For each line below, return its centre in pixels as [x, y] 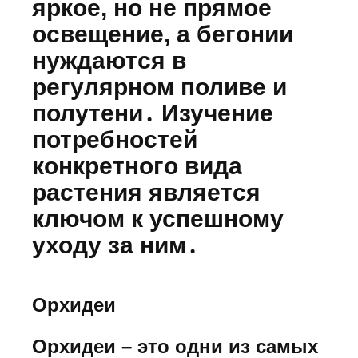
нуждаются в [109, 60]
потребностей [115, 139]
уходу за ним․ [115, 245]
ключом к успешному [158, 218]
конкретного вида [137, 165]
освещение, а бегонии [163, 34]
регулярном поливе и [159, 86]
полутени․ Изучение [153, 113]
